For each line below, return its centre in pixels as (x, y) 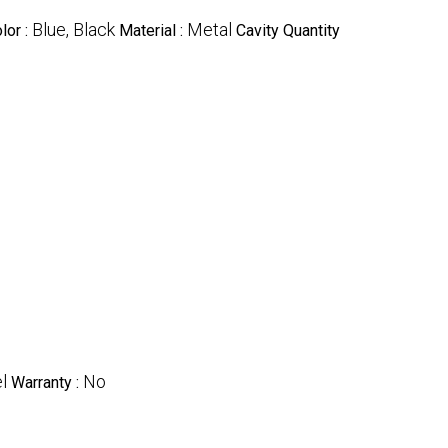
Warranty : (47, 382)
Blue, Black (73, 29)
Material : (153, 30)
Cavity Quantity (288, 30)
